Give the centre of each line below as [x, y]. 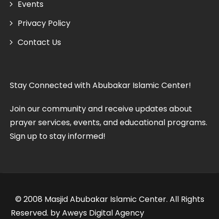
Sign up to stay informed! [58, 136]
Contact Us [39, 42]
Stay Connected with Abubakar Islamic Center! [100, 85]
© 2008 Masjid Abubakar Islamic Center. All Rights [109, 199]
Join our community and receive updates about [101, 109]
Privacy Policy [44, 23]
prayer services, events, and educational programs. [109, 122]
